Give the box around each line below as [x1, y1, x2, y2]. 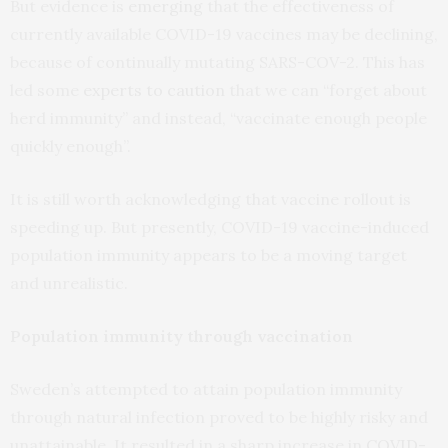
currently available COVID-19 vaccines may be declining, [10, 23, 438, 44]
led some [10, 79, 83, 100]
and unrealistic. [10, 272, 128, 293]
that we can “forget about [225, 79, 427, 100]
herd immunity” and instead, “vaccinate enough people [10, 107, 427, 128]
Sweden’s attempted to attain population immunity [10, 378, 402, 399]
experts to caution [83, 79, 225, 100]
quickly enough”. [10, 135, 131, 156]
